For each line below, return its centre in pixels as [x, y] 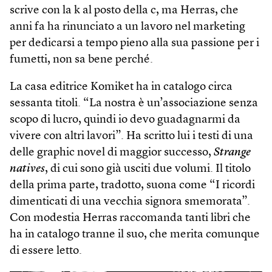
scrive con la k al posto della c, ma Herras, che [124, 10]
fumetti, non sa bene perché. [81, 59]
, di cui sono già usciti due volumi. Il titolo [148, 169]
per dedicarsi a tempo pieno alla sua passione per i [134, 43]
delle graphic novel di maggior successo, [112, 152]
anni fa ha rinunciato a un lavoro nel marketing [127, 27]
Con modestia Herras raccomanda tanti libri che [130, 218]
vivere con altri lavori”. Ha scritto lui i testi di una [131, 136]
